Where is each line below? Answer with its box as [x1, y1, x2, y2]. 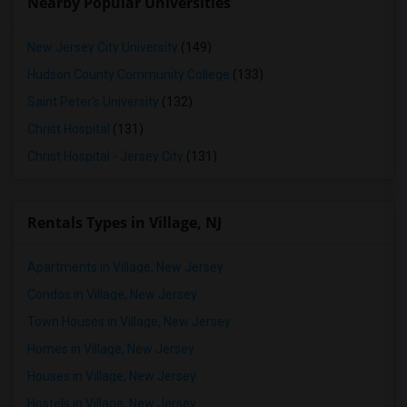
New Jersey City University [27, 40, 178, 55]
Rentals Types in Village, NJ [27, 213, 222, 233]
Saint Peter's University [27, 94, 159, 109]
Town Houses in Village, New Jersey [27, 314, 231, 329]
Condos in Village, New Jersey [27, 287, 197, 302]
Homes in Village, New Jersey [27, 342, 194, 356]
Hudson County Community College [27, 67, 230, 82]
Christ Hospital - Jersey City [27, 149, 184, 164]
